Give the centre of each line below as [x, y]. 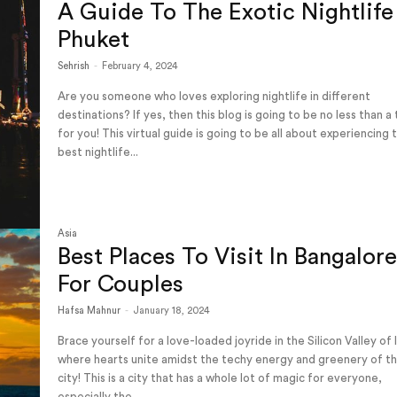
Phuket [97, 40]
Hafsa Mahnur [90, 310]
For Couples [121, 284]
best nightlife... [98, 152]
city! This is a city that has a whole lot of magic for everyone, [220, 378]
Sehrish [74, 66]
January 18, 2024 [172, 310]
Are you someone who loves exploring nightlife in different [214, 97]
